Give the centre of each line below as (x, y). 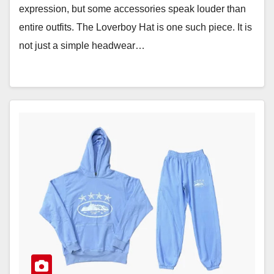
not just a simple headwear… (82, 46)
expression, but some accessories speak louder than (132, 9)
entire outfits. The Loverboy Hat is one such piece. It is (135, 27)
